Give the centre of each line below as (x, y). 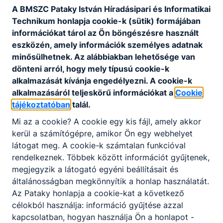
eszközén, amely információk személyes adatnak (107, 45)
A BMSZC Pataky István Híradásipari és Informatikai (111, 9)
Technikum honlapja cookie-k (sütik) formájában (106, 21)
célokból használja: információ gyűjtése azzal (98, 205)
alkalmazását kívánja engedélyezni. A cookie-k (102, 80)
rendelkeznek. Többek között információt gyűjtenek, (111, 157)
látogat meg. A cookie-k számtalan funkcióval (99, 145)
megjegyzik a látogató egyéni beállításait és (95, 169)
